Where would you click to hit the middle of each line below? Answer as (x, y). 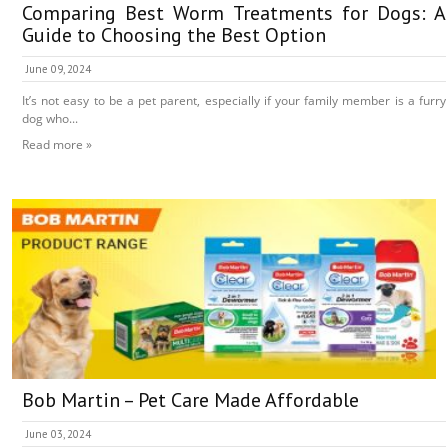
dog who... (50, 119)
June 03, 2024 (58, 434)
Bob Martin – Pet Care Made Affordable (190, 400)
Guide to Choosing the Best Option (174, 35)
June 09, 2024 (58, 69)
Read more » (57, 145)
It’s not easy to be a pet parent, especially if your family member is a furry (234, 101)
